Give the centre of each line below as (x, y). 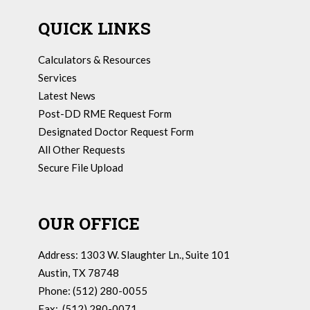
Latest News (67, 95)
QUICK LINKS (94, 28)
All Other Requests (82, 149)
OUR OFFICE (89, 223)
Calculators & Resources (94, 59)
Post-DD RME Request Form (105, 113)
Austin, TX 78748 (79, 272)
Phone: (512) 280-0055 (93, 290)
